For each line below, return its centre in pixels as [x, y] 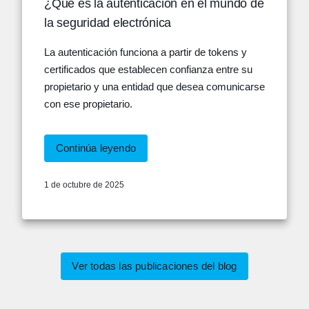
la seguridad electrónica [108, 23]
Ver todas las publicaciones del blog [154, 266]
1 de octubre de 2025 [84, 185]
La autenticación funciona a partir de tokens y [146, 52]
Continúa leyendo [96, 148]
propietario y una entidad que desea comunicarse [154, 87]
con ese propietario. [88, 104]
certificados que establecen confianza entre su [148, 69]
